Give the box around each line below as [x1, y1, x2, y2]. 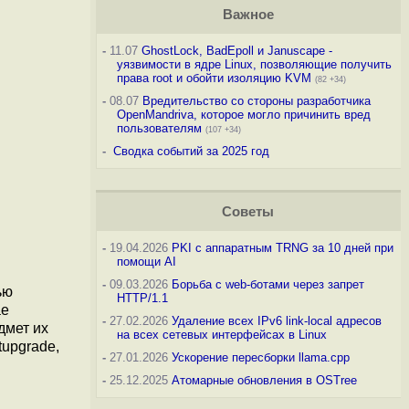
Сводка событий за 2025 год [112, 144, 269, 158]
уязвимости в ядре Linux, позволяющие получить [116, 58, 392, 71]
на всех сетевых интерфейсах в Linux [116, 328, 327, 341]
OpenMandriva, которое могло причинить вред [116, 108, 371, 121]
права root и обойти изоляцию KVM [116, 71, 311, 85]
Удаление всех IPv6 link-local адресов [171, 314, 382, 328]
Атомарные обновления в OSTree [171, 373, 357, 387]
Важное [222, 7, 274, 22]
